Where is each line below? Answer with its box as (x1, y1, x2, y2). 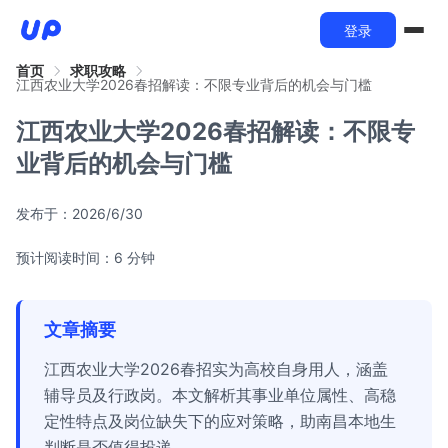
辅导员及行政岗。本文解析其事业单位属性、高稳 (44, 385, 396, 405)
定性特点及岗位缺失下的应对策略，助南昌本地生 (44, 411, 396, 431)
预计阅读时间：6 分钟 (16, 249, 155, 266)
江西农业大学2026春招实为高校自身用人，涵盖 (44, 359, 388, 379)
